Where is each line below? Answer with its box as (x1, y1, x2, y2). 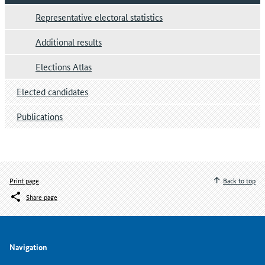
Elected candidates (17, 85, 88, 98)
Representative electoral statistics (35, 11, 163, 24)
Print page (9, 174, 39, 186)
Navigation (9, 241, 47, 253)
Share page (26, 191, 57, 203)
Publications (17, 110, 63, 123)
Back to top (223, 174, 256, 186)
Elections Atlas (35, 60, 92, 73)
